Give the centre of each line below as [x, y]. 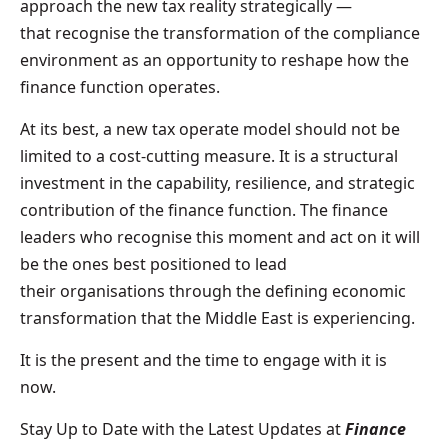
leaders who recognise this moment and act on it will [220, 236]
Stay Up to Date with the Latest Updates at [180, 428]
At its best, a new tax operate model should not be [210, 128]
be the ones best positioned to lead [153, 263]
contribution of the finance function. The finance [204, 209]
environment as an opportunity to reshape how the [214, 59]
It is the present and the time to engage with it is [203, 359]
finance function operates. [122, 86]
